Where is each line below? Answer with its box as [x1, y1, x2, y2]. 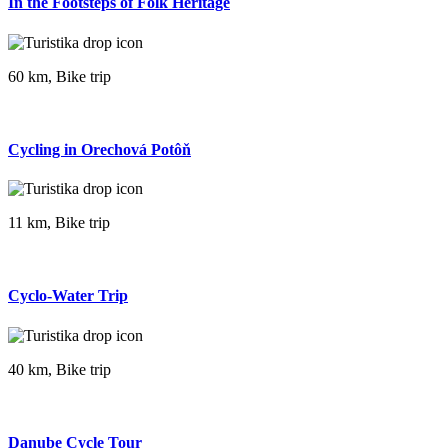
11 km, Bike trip [8, 214, 110, 232]
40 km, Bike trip [8, 360, 111, 378]
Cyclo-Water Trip [8, 287, 128, 305]
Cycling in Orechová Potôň [8, 140, 191, 158]
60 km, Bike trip [8, 67, 111, 85]
